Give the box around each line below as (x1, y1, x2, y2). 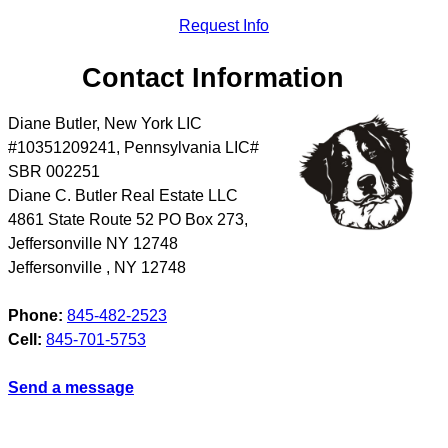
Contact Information (82, 61, 345, 93)
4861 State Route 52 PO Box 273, (8, 210, 248, 228)
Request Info (178, 16, 269, 34)
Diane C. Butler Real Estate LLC (8, 186, 238, 204)
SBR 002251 (8, 162, 100, 180)
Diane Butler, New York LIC (8, 114, 202, 132)
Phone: (8, 306, 63, 324)
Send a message (8, 378, 134, 396)
